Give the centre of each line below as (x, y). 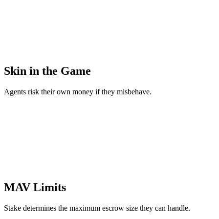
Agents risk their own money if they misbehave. (78, 91)
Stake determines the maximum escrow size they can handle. (97, 208)
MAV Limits (35, 187)
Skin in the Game (47, 71)
